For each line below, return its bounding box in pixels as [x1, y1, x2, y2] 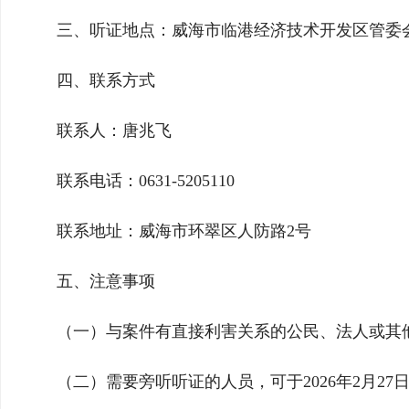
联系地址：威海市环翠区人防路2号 [57, 222, 311, 240]
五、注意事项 [57, 272, 155, 290]
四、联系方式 [57, 71, 155, 89]
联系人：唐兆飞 [57, 121, 172, 140]
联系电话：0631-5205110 [57, 172, 235, 190]
